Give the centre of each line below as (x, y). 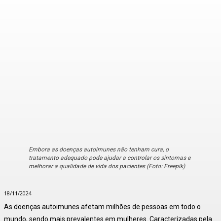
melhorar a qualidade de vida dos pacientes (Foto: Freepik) (107, 166)
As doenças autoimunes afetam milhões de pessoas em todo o (102, 207)
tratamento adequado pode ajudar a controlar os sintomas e (110, 158)
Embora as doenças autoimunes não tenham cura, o (99, 149)
